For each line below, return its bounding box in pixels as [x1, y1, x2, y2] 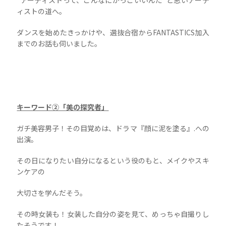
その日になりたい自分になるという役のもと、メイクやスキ [17, 155, 209, 165]
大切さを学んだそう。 [17, 187, 87, 198]
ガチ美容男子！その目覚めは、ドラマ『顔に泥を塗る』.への [17, 123, 209, 133]
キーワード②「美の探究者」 [17, 101, 109, 112]
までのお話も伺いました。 [17, 38, 102, 48]
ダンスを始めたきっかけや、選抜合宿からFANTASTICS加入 [17, 27, 209, 37]
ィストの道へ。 [17, 6, 67, 16]
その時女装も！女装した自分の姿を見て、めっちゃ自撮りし [17, 208, 209, 219]
